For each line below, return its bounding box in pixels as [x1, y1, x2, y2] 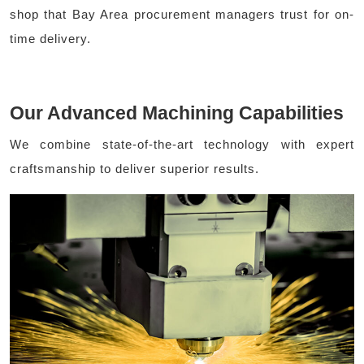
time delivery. [10, 32, 91, 46]
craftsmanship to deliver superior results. [10, 162, 259, 176]
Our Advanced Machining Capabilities [10, 102, 344, 124]
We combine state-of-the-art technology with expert [10, 137, 354, 152]
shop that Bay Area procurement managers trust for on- [10, 7, 354, 22]
